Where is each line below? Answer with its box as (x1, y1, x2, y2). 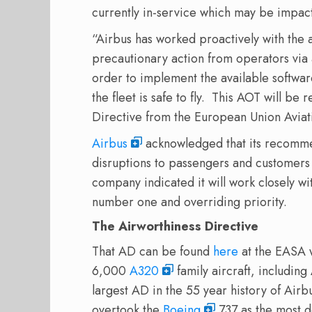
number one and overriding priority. (92, 193, 287, 212)
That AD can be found (92, 242, 213, 261)
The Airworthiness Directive (92, 217, 258, 236)
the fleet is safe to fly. (92, 88, 205, 107)
